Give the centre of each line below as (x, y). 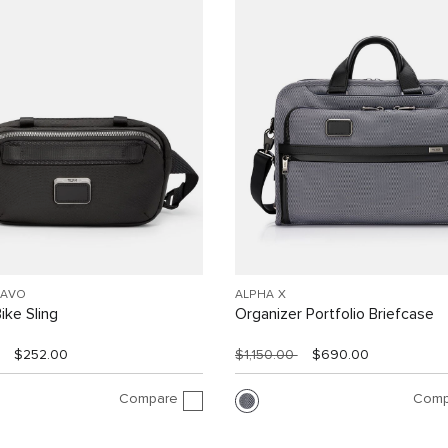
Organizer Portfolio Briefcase (334, 314)
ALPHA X (260, 295)
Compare (148, 398)
